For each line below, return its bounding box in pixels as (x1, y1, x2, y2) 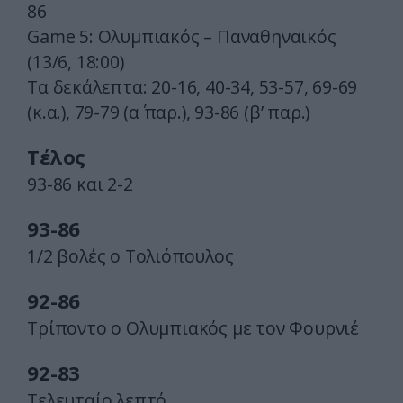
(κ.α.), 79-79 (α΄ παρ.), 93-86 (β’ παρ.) (27, 100, 310, 125)
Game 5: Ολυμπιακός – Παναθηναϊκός (27, 24, 336, 49)
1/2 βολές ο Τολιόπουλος (27, 244, 234, 269)
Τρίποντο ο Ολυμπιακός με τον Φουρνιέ (27, 316, 359, 341)
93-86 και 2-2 (27, 172, 133, 197)
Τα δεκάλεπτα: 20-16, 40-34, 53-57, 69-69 (27, 75, 358, 100)
